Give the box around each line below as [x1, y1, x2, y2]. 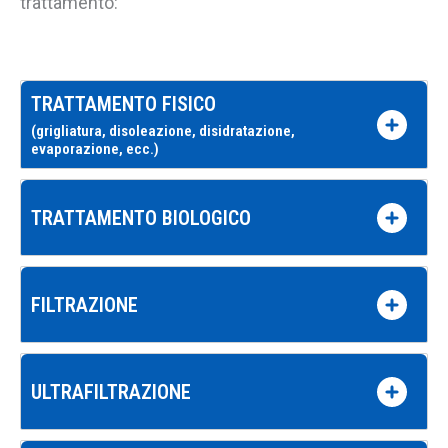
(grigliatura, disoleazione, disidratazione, [31, 122, 295, 141]
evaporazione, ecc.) [31, 140, 159, 159]
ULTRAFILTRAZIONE [31, 379, 191, 404]
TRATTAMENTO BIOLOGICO [31, 205, 251, 230]
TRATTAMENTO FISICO [31, 92, 216, 117]
